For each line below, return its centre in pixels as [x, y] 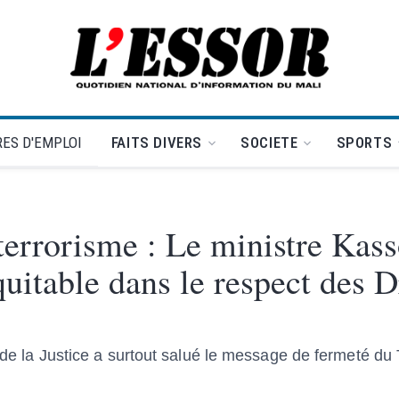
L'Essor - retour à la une [273, 67]
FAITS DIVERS [157, 142]
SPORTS [364, 142]
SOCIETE [269, 142]
